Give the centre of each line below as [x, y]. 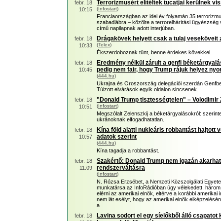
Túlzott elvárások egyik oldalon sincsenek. [147, 89]
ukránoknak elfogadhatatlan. [130, 119]
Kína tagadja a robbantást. [128, 150]
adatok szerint [117, 137]
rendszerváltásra [121, 168]
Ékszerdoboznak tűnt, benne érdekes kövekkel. [154, 52]
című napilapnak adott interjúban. [136, 28]
